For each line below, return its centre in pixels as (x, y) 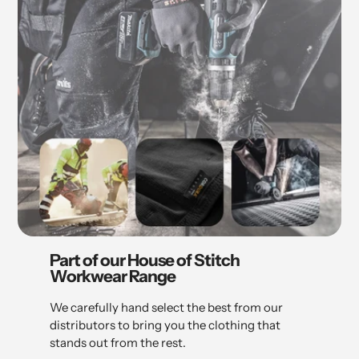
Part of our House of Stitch (145, 260)
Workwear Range (113, 276)
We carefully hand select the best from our (166, 307)
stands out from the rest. (118, 342)
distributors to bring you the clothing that (165, 325)
